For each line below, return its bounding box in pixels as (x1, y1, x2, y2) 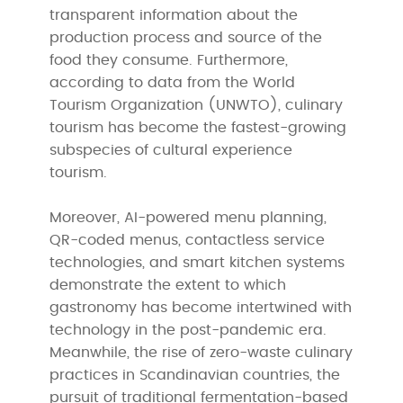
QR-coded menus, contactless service (49, 232, 326, 247)
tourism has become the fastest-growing (49, 120, 347, 135)
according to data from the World (49, 75, 296, 90)
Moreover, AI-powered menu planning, (49, 210, 327, 225)
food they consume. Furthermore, (49, 52, 289, 67)
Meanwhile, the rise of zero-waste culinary (49, 345, 354, 360)
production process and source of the (49, 30, 323, 45)
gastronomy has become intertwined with (49, 300, 353, 315)
